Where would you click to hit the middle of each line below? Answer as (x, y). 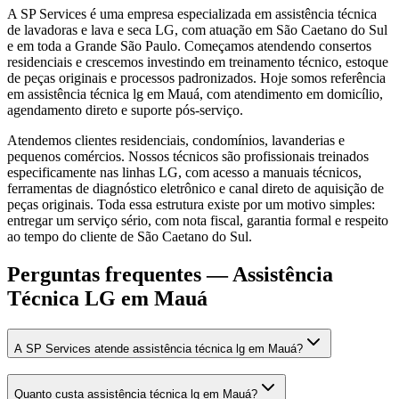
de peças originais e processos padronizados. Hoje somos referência (196, 77)
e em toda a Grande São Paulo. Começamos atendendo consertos (189, 45)
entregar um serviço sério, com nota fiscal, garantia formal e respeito (198, 220)
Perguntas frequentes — (120, 274)
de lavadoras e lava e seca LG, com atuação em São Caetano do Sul (197, 29)
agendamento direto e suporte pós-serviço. (125, 110)
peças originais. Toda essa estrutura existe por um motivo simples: (191, 204)
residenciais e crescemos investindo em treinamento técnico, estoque (198, 61)
